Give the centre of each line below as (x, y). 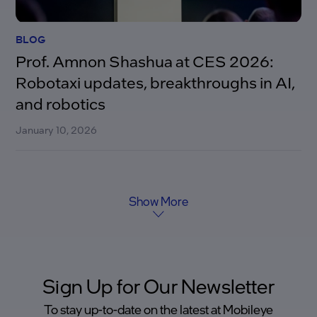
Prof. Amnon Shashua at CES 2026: (145, 61)
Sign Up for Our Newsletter (158, 286)
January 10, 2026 (57, 130)
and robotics (61, 104)
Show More (158, 202)
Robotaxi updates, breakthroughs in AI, (156, 82)
